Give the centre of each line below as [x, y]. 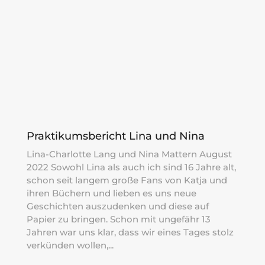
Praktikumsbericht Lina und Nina [115, 136]
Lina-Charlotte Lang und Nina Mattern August [129, 154]
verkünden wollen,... [70, 245]
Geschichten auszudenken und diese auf [117, 206]
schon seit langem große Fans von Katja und [127, 180]
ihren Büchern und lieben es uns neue [111, 193]
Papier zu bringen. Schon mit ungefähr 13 [118, 219]
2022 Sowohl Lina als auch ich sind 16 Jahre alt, [131, 167]
